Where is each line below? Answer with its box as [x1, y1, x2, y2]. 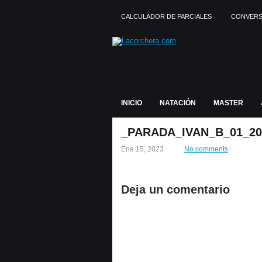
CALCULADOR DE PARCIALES [121, 13, 212, 20]
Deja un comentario [121, 183, 230, 196]
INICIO [121, 99, 142, 107]
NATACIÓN [160, 99, 196, 107]
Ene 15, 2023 [121, 145, 164, 153]
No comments [184, 145, 228, 153]
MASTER [213, 99, 243, 107]
